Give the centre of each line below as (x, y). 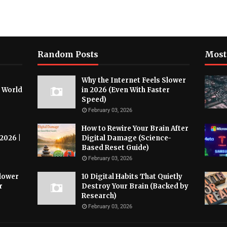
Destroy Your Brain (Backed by (135, 186)
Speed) (94, 100)
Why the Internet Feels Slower (134, 80)
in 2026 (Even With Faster (126, 90)
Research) (99, 196)
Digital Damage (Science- (126, 138)
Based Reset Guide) (115, 148)
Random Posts (68, 54)
